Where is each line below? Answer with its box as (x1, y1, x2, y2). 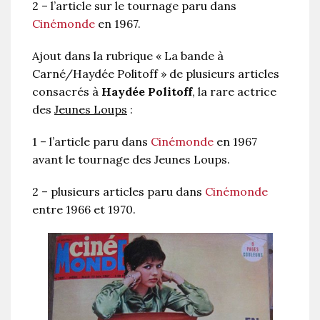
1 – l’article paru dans (32, 134, 151, 149)
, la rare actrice (192, 84, 276, 99)
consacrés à (32, 84, 101, 99)
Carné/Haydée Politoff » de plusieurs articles (32, 66, 279, 81)
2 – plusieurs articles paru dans (32, 184, 205, 199)
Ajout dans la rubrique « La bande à (32, 48, 224, 63)
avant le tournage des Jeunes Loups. (32, 151, 230, 166)
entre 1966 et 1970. (32, 201, 136, 216)
